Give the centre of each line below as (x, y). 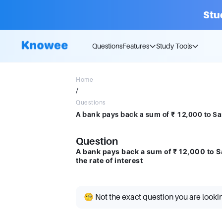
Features (136, 46)
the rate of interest (109, 160)
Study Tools (174, 46)
